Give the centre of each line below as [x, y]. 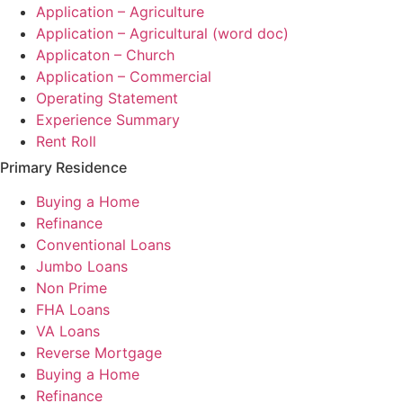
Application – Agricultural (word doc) [162, 34]
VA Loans [68, 331]
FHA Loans [73, 310]
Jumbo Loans [82, 267]
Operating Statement [107, 99]
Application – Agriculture [120, 12]
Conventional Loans [103, 245]
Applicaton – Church [105, 55]
